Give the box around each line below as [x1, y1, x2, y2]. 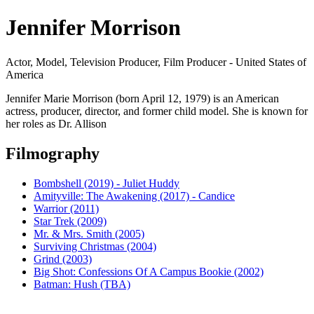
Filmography [6, 144, 100, 163]
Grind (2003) [34, 252, 92, 265]
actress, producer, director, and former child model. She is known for [6, 104, 308, 117]
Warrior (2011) [34, 202, 99, 214]
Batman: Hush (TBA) [34, 278, 130, 290]
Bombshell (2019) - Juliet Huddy [34, 177, 179, 189]
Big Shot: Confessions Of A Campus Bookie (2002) [34, 265, 264, 278]
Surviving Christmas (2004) [34, 240, 156, 252]
